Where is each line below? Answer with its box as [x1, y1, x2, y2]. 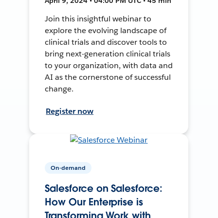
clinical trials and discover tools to [45, 36, 167, 47]
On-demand [51, 163, 86, 172]
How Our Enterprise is [45, 195, 143, 208]
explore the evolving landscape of [45, 25, 166, 36]
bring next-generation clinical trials [45, 48, 170, 59]
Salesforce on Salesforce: [45, 182, 163, 195]
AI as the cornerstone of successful [45, 72, 171, 82]
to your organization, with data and [45, 60, 173, 71]
